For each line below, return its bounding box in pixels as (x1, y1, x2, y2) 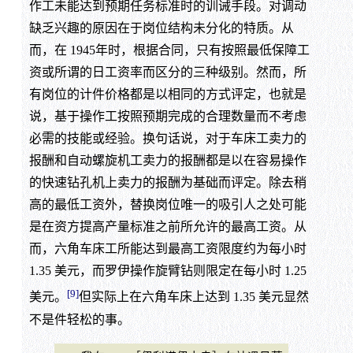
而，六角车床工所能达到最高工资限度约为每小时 (28, 242, 307, 256)
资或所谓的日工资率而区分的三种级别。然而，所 (28, 65, 307, 80)
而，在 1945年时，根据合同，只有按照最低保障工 (28, 43, 310, 58)
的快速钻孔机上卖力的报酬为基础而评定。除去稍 (28, 176, 307, 190)
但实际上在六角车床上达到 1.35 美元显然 (78, 290, 309, 304)
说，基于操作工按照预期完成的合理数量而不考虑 (28, 110, 307, 124)
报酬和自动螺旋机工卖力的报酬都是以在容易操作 (28, 154, 307, 168)
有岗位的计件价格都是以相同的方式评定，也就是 (28, 87, 307, 102)
